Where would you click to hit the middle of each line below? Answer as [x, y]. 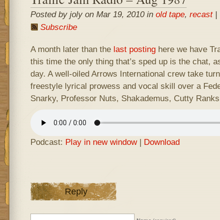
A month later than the [72, 49]
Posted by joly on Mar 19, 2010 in [93, 14]
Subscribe [58, 27]
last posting [134, 49]
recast [201, 14]
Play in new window [101, 142]
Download [162, 142]
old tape [170, 14]
